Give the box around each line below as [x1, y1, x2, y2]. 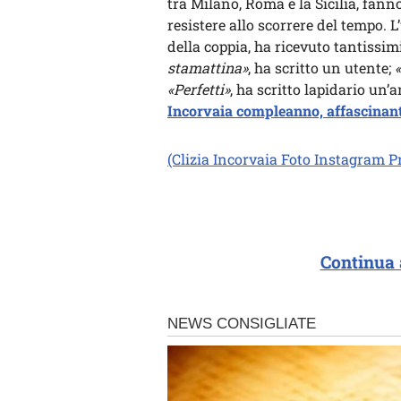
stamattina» [167, 57, 248, 77]
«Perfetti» [167, 79, 230, 98]
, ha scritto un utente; [248, 57, 395, 77]
